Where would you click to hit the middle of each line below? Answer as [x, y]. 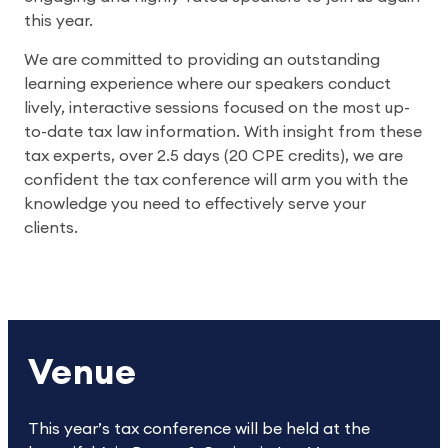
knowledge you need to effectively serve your [195, 204]
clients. [51, 228]
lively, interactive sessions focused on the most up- [217, 108]
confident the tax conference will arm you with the [216, 180]
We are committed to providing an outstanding [202, 60]
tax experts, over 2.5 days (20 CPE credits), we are [213, 156]
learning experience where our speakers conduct [207, 84]
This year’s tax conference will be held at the [199, 429]
